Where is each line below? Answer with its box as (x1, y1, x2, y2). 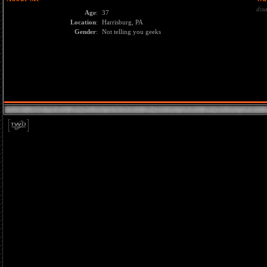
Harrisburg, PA (102, 18, 143, 26)
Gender (74, 28, 96, 35)
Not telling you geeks (102, 28, 161, 35)
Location (70, 18, 96, 26)
